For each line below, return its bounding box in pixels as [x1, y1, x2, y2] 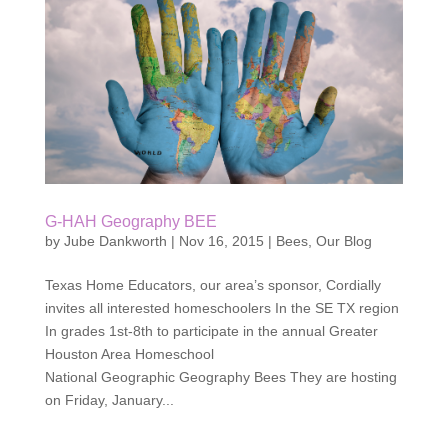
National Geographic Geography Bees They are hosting [44, 368, 397, 385]
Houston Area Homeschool [44, 345, 214, 362]
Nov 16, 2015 [178, 232, 264, 249]
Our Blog [315, 232, 372, 249]
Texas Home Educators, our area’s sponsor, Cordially [44, 276, 381, 293]
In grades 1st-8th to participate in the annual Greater [44, 322, 378, 339]
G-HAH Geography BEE [44, 212, 217, 230]
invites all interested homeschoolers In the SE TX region [44, 299, 403, 316]
